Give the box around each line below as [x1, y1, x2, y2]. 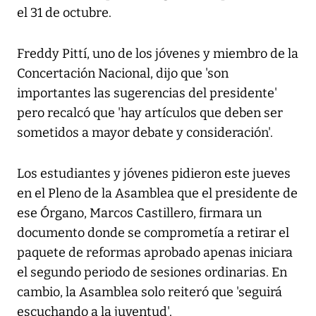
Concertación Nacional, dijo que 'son [17, 66, 229, 82]
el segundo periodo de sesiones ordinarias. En [17, 265, 287, 281]
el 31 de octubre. [17, 5, 111, 21]
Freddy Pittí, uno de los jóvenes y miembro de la [17, 46, 298, 62]
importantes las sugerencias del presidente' [17, 85, 277, 102]
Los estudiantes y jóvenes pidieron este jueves [17, 166, 291, 182]
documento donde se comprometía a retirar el [17, 225, 289, 241]
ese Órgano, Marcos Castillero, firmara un [17, 205, 262, 221]
